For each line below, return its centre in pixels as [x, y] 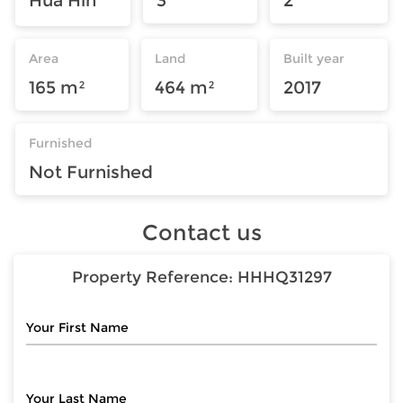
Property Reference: [154, 277]
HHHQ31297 [284, 277]
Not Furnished [91, 171]
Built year [314, 58]
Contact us [201, 232]
